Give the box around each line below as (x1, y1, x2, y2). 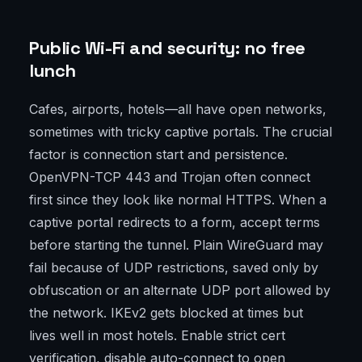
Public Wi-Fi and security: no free (29, 36, 306, 60)
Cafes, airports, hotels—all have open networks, (29, 101, 326, 118)
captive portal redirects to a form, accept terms (29, 214, 320, 231)
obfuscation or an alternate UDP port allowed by (29, 282, 330, 299)
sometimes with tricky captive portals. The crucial (29, 124, 332, 141)
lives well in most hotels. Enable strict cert (29, 327, 285, 344)
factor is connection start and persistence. (29, 146, 288, 163)
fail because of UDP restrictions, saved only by (29, 259, 318, 276)
